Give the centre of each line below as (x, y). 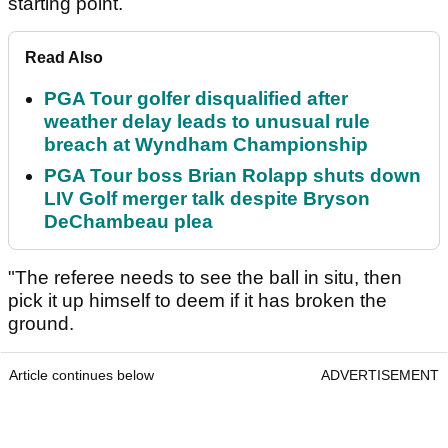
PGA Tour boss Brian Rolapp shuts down (232, 176)
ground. (41, 324)
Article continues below (81, 375)
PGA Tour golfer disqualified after (196, 99)
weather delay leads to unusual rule (207, 122)
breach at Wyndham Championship (206, 145)
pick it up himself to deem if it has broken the (197, 301)
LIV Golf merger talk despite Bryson (207, 199)
